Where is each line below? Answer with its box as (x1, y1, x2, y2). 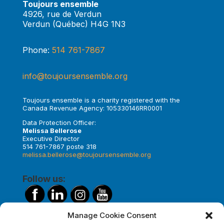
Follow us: (22, 173, 65, 184)
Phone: (22, 45, 52, 55)
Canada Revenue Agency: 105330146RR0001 (22, 104, 162, 112)
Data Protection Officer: (22, 118, 96, 126)
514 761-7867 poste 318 (22, 142, 96, 150)
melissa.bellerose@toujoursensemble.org (22, 150, 151, 158)
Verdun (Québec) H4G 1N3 (22, 19, 125, 29)
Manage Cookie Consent (67, 210, 156, 220)
